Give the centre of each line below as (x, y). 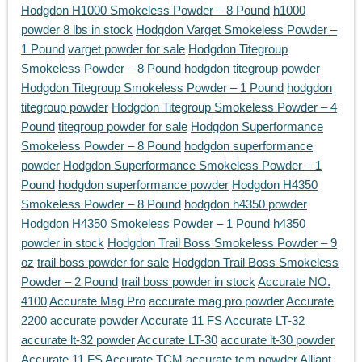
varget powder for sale (126, 49)
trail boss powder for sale (103, 263)
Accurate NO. (294, 282)
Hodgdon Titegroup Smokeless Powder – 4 (224, 107)
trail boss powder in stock (188, 282)
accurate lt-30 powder (278, 340)
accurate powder (94, 321)
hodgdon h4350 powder (246, 204)
